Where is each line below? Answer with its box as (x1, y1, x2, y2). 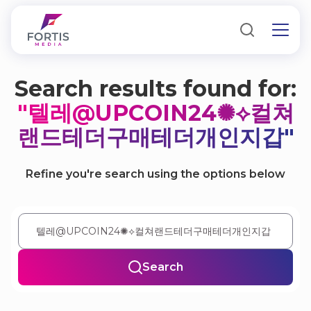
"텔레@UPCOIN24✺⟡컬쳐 (17, 99, 294, 126)
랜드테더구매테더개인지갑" (17, 124, 294, 151)
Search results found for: (15, 75, 296, 102)
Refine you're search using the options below (26, 167, 285, 180)
